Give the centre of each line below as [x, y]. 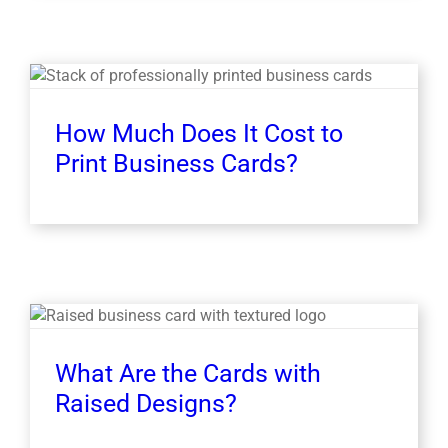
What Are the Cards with [188, 374]
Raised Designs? [146, 404]
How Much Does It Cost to [199, 134]
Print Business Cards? [176, 164]
